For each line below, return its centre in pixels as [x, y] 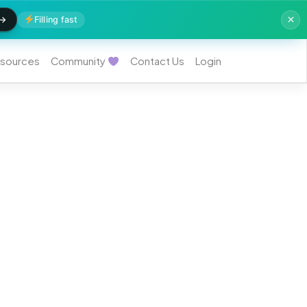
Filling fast [56, 19]
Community [79, 61]
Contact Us [157, 61]
